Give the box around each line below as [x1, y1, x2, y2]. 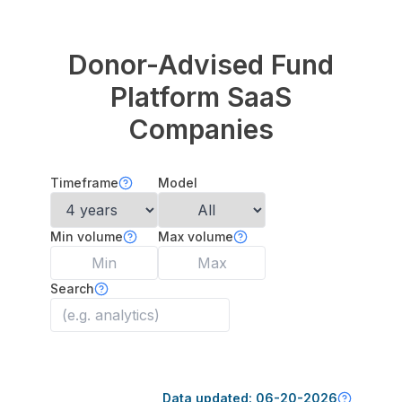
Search [50, 281, 94, 296]
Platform [110, 81, 220, 113]
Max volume [158, 229, 233, 244]
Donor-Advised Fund [68, 48, 334, 81]
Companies [128, 113, 274, 145]
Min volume [50, 229, 123, 244]
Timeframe [50, 175, 118, 190]
